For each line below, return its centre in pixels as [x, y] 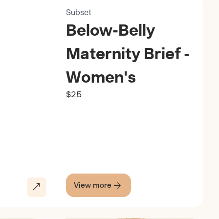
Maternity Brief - [128, 54]
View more [92, 185]
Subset [78, 12]
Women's [101, 77]
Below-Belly [110, 30]
